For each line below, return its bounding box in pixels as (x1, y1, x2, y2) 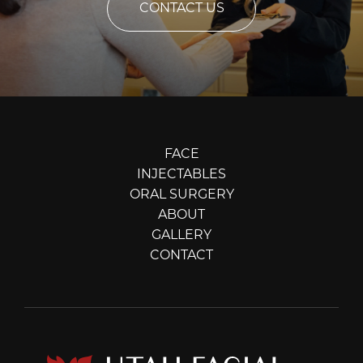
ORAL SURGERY (129, 189, 234, 203)
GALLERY (152, 229, 211, 243)
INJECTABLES (137, 169, 226, 182)
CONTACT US (139, 2, 224, 15)
